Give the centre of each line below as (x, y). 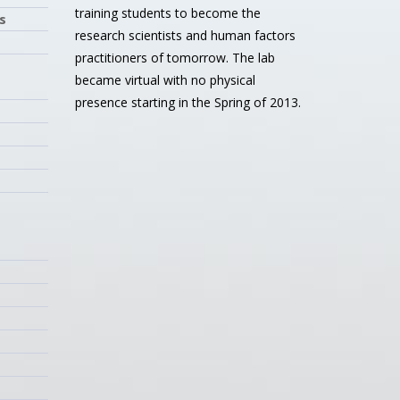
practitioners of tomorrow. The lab (175, 58)
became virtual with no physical (165, 80)
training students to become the (167, 13)
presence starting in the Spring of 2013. (187, 102)
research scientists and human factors (185, 35)
